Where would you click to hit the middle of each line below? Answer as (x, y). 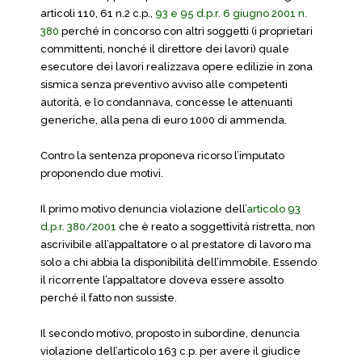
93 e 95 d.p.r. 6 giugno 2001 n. (231, 13)
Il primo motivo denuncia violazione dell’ (143, 209)
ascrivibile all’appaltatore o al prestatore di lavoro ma (176, 244)
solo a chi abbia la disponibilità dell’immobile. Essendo (179, 262)
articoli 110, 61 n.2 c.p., (98, 13)
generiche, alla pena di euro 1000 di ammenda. (164, 120)
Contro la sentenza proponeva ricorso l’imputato (162, 156)
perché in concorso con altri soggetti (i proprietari (186, 31)
